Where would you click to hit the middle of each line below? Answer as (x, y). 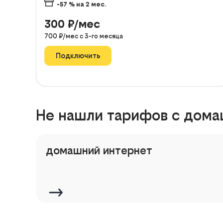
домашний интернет (99, 150)
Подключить (78, 56)
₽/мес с (72, 36)
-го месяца (106, 36)
